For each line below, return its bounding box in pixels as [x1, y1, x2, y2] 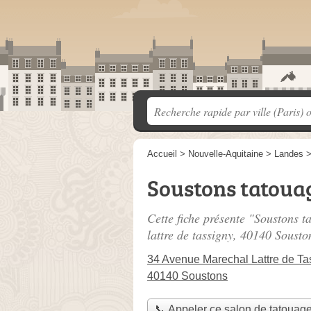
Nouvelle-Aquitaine [188, 149, 263, 159]
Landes [274, 149, 303, 159]
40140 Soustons [147, 270, 228, 282]
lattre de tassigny [147, 226, 233, 243]
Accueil [147, 149, 177, 159]
